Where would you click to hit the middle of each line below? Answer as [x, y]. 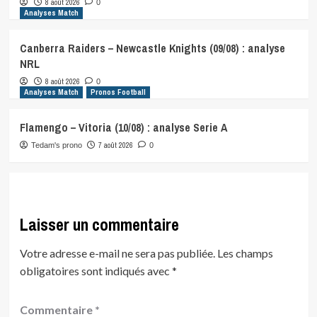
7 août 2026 [115, 145]
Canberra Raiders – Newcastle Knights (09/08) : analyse [152, 48]
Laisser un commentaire [99, 224]
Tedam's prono [56, 145]
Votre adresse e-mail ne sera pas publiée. [117, 253]
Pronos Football [118, 92]
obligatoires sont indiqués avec [96, 270]
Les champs [245, 253]
